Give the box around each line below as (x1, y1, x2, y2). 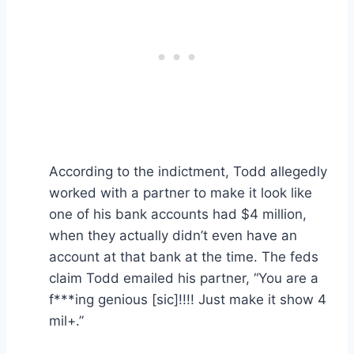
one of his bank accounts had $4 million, (49, 205, 307, 222)
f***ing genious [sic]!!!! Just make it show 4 (49, 291, 326, 307)
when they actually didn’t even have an (49, 227, 297, 243)
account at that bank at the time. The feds (49, 248, 318, 265)
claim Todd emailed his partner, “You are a (49, 269, 318, 286)
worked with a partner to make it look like (49, 184, 312, 201)
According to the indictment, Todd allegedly (49, 163, 327, 179)
